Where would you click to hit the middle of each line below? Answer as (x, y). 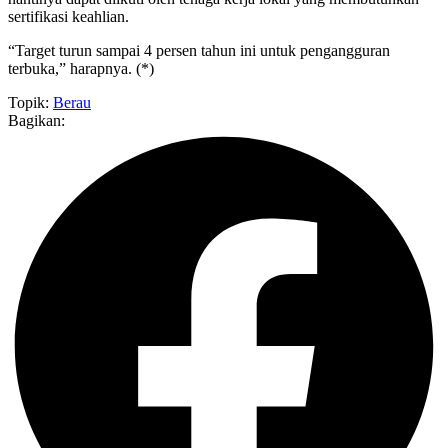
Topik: (30, 103)
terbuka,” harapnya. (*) (81, 69)
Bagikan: (36, 121)
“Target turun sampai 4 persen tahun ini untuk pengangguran (199, 51)
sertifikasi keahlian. (68, 17)
